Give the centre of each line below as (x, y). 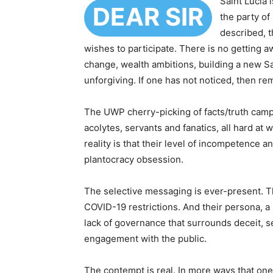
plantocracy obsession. (134, 160)
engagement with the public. (145, 239)
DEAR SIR (148, 17)
